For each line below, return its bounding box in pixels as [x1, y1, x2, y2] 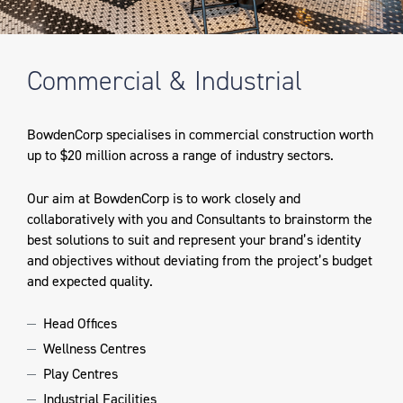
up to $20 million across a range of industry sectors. [27, 145, 334, 165]
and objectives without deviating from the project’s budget [27, 250, 372, 270]
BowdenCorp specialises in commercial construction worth [27, 124, 373, 144]
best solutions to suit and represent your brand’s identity [27, 229, 361, 249]
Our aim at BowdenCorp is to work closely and [27, 188, 300, 208]
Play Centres [43, 364, 121, 384]
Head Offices [43, 314, 121, 334]
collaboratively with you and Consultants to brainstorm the [27, 209, 372, 228]
